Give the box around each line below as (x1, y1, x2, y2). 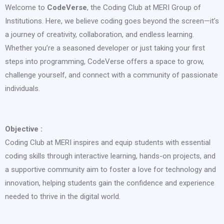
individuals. (5, 84, 40, 93)
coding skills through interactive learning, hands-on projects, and (5, 151, 215, 161)
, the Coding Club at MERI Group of (87, 3, 201, 12)
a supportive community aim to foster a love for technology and (5, 165, 216, 174)
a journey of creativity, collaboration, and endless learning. (5, 30, 194, 39)
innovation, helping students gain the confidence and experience (5, 178, 214, 188)
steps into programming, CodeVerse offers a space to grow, (5, 57, 204, 66)
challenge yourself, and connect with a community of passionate (5, 70, 218, 80)
